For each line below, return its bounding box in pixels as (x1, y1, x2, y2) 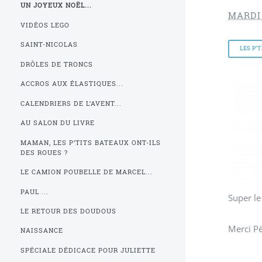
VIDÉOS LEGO (20, 20, 70, 29)
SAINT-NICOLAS (20, 40, 78, 49)
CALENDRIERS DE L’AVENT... (20, 99, 122, 108)
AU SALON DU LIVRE (20, 119, 95, 127)
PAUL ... (20, 187, 49, 196)
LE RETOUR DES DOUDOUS (20, 206, 116, 215)
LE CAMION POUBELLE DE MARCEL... (20, 168, 153, 177)
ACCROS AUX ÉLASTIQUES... (20, 80, 123, 88)
